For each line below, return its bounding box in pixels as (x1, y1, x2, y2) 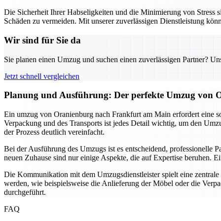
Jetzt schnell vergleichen (4, 72, 79, 80)
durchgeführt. (4, 188, 46, 197)
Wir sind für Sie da (4, 35, 81, 45)
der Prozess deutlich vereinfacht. (4, 128, 105, 137)
